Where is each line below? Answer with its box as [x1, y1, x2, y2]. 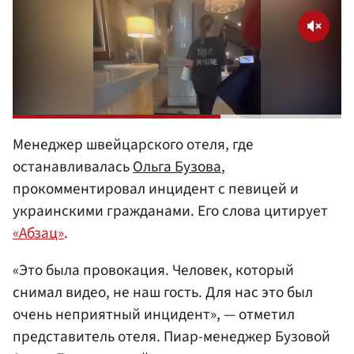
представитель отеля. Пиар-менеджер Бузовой [13, 326, 330, 348]
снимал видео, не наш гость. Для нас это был [13, 281, 313, 304]
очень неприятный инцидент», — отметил [13, 303, 295, 326]
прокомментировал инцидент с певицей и [13, 177, 299, 200]
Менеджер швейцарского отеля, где [13, 133, 254, 156]
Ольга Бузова [133, 155, 221, 178]
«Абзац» [13, 221, 64, 244]
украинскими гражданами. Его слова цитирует [13, 199, 328, 222]
